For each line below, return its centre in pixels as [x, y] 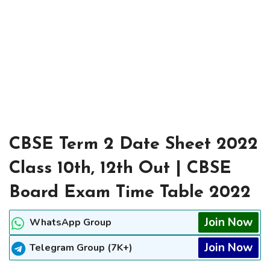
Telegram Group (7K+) [81, 248]
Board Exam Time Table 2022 [130, 193]
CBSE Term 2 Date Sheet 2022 [133, 145]
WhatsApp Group [71, 223]
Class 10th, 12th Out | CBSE [120, 169]
